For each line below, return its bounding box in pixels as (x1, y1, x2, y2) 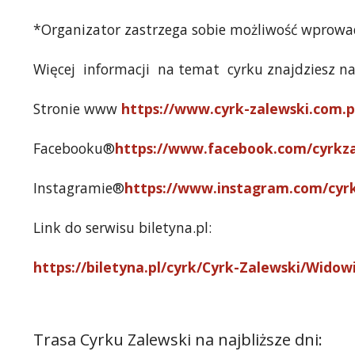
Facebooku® (33, 139, 115, 158)
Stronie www (33, 99, 121, 119)
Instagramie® (33, 178, 124, 198)
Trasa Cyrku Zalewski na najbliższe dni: (33, 328, 323, 350)
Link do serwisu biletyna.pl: (33, 218, 212, 238)
